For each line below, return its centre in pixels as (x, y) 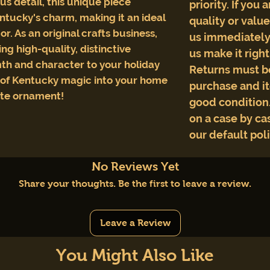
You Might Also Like (135, 255)
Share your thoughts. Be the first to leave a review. (135, 183)
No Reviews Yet (135, 166)
